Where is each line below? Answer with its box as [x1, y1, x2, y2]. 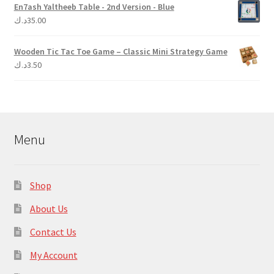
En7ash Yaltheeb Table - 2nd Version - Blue [13, 1, 174, 13]
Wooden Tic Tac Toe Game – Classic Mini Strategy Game [13, 46, 228, 57]
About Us [29, 202, 68, 215]
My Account [29, 249, 78, 262]
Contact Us [29, 226, 76, 239]
